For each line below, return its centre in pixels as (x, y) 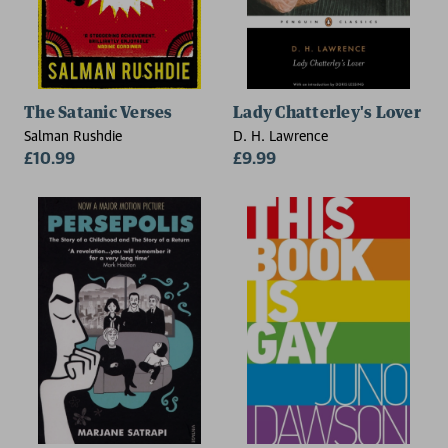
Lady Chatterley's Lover (327, 112)
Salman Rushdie (73, 135)
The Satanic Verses (98, 112)
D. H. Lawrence (280, 135)
